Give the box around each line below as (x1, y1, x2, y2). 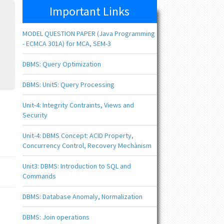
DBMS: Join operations (22, 212, 89, 221)
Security (22, 110, 47, 119)
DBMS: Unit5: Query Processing (22, 80, 114, 89)
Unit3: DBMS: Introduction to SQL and (22, 161, 131, 170)
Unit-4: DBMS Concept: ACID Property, (22, 131, 133, 140)
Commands (22, 171, 56, 180)
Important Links (49, 3, 130, 19)
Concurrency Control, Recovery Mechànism (22, 141, 151, 150)
